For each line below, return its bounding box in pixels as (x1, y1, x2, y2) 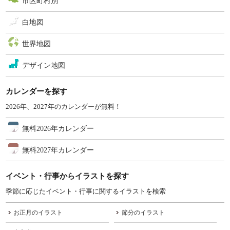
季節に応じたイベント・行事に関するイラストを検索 (6, 187, 166, 195)
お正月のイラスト (13, 208, 63, 216)
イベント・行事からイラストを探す (6, 171, 129, 180)
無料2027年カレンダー (22, 146, 94, 154)
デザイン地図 (22, 61, 66, 69)
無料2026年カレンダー (22, 124, 94, 132)
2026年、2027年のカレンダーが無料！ (6, 102, 122, 110)
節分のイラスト (121, 208, 165, 216)
